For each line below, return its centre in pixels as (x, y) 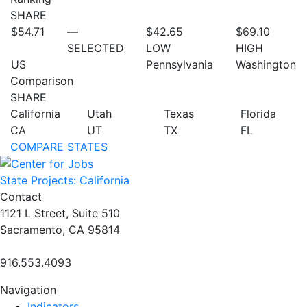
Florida (258, 113)
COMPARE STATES (59, 146)
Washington (266, 64)
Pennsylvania (180, 64)
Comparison (42, 81)
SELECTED (95, 48)
